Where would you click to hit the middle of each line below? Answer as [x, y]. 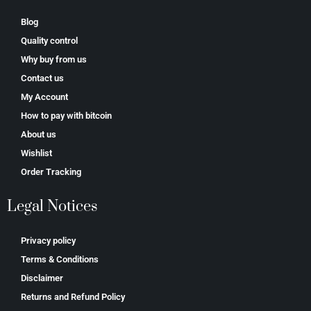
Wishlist [36, 153]
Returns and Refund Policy [73, 296]
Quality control [49, 40]
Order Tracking [51, 171]
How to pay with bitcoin [66, 115]
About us [39, 134]
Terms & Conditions [60, 259]
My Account [44, 96]
